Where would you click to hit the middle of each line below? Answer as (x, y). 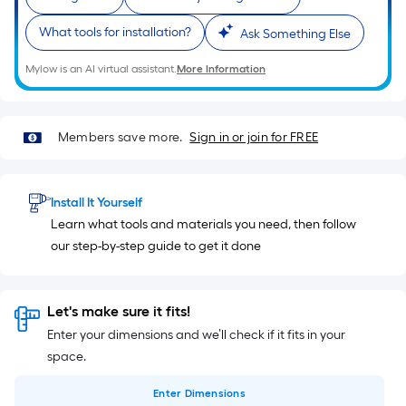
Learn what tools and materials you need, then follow (203, 224)
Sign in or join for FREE (254, 137)
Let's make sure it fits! (119, 311)
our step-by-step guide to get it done (156, 246)
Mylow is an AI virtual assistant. (101, 69)
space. (67, 357)
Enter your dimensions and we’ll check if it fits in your (196, 335)
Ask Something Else (295, 34)
